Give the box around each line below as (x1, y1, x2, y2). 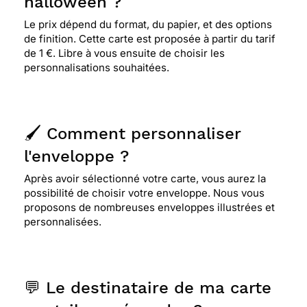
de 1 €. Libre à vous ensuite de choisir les (24, 47, 225, 60)
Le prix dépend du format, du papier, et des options (24, 18, 272, 31)
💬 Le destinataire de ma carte (24, 278, 271, 297)
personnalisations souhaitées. (24, 61, 169, 74)
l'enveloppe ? (24, 147, 129, 166)
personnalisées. (24, 215, 101, 228)
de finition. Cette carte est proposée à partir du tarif (24, 32, 275, 45)
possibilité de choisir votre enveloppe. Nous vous (24, 186, 265, 199)
